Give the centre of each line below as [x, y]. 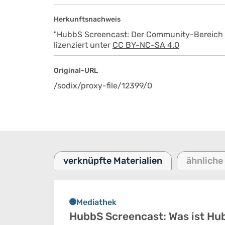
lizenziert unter [83, 45]
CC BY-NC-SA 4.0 [146, 45]
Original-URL [76, 71]
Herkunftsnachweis [87, 19]
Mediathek [96, 202]
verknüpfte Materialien [113, 161]
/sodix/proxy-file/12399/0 [103, 86]
